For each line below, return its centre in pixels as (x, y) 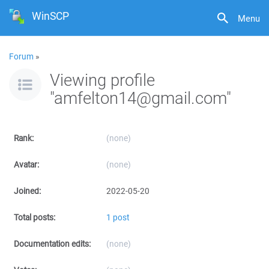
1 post (118, 217)
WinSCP (51, 16)
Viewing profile (102, 80)
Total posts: (35, 217)
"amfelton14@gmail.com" (141, 98)
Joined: (27, 191)
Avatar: (26, 165)
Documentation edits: (52, 244)
